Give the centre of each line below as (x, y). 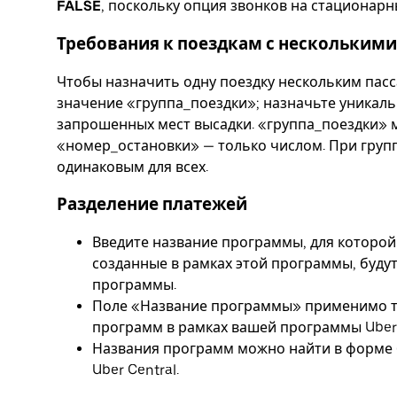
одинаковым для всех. (132, 167)
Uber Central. (136, 370)
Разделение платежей (152, 205)
